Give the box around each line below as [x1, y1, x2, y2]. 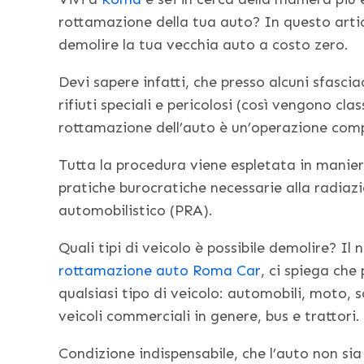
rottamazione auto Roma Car [58, 262, 261, 280]
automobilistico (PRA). [58, 201, 213, 220]
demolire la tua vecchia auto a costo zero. [58, 36, 349, 54]
